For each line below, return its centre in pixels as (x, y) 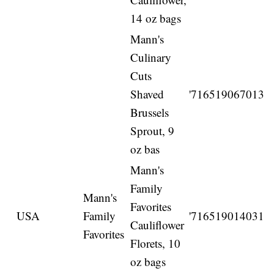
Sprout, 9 (153, 131)
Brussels (150, 113)
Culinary (151, 57)
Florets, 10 (156, 243)
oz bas (145, 149)
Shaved (147, 94)
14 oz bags (156, 18)
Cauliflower (157, 225)
